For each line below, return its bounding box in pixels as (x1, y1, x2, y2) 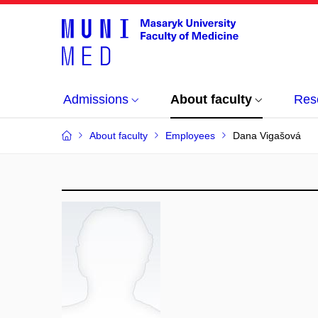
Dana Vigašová (233, 130, 301, 141)
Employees (165, 130, 215, 141)
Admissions (63, 92, 128, 106)
